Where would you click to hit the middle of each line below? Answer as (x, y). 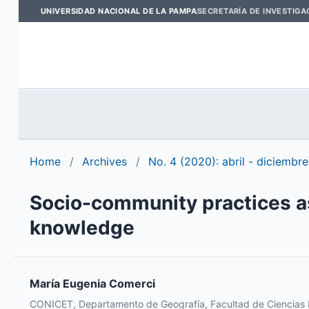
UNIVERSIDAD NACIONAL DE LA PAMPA (118, 11)
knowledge (82, 228)
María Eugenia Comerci (92, 283)
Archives (104, 161)
